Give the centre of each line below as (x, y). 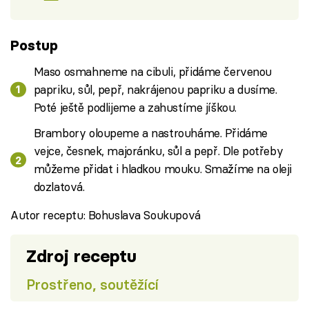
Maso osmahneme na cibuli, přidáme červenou (153, 71)
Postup (34, 46)
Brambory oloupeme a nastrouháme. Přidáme (150, 132)
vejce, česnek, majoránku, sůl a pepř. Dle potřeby (158, 150)
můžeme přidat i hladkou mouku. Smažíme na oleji (162, 168)
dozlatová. (59, 186)
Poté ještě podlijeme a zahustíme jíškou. (135, 107)
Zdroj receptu (81, 256)
